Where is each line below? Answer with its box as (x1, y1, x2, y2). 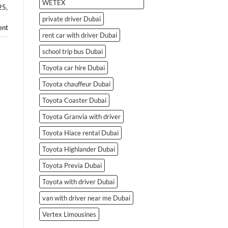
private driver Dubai (42, 14, 101, 23)
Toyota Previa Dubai (42, 161, 102, 169)
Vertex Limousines (42, 210, 96, 218)
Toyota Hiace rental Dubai (42, 128, 119, 137)
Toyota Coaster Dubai (42, 96, 106, 104)
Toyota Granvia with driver (42, 112, 121, 121)
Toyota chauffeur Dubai (42, 79, 110, 88)
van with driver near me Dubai (42, 193, 130, 202)
